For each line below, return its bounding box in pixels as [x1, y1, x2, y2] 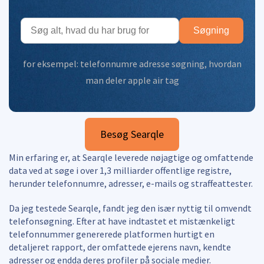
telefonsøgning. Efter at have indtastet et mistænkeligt [9, 214, 235, 227]
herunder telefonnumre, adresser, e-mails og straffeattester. [9, 177, 253, 189]
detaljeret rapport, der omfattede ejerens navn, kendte [9, 240, 231, 253]
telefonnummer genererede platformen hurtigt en [9, 227, 214, 240]
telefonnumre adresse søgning [80, 57, 204, 70]
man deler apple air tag [85, 74, 179, 86]
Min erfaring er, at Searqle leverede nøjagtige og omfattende [9, 151, 253, 163]
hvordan [208, 57, 242, 70]
